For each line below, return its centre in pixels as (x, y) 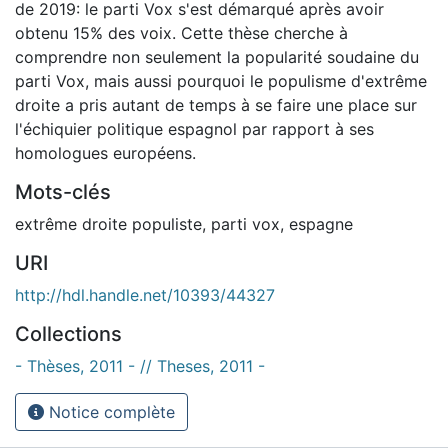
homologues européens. (105, 152)
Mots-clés (63, 191)
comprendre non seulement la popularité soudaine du (217, 56)
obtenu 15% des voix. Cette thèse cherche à (181, 32)
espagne (321, 223)
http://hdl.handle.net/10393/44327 (145, 294)
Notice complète (109, 411)
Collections (68, 333)
